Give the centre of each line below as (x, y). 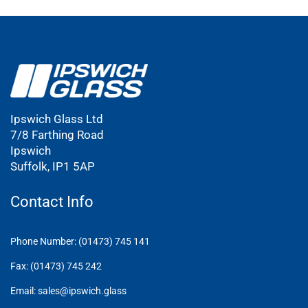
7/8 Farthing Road (57, 135)
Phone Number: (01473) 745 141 (80, 241)
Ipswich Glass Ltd (57, 119)
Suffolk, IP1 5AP (53, 166)
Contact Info (52, 202)
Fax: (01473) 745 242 (56, 266)
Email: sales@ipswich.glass (68, 291)
